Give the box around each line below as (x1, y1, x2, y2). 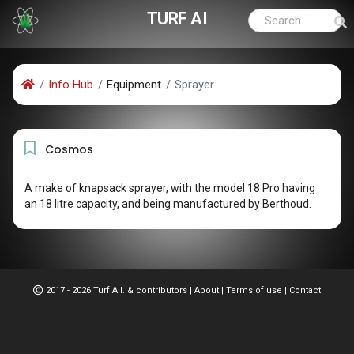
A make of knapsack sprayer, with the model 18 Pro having (24, 182, 315, 194)
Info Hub (48, 77, 93, 92)
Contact (289, 284, 321, 296)
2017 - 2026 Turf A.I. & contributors (46, 284, 187, 296)
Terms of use (226, 284, 282, 296)
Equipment (107, 77, 161, 92)
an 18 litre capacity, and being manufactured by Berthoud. (24, 198, 311, 210)
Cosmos (36, 141, 93, 157)
